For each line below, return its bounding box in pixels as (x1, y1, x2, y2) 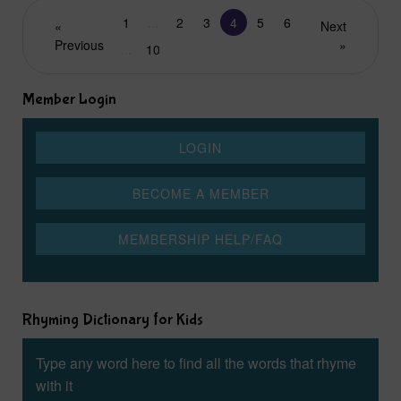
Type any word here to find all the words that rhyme (36, 353, 356, 374)
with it (36, 375, 73, 397)
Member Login (22, 90, 116, 110)
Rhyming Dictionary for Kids (22, 311, 203, 330)
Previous (55, 36, 104, 55)
